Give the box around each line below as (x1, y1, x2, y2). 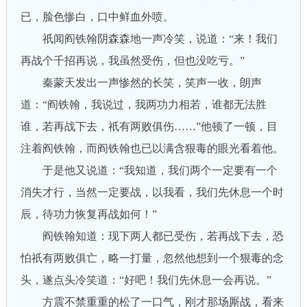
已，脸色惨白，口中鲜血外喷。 (20, 11, 174, 23)
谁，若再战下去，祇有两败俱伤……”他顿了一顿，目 (20, 121, 278, 132)
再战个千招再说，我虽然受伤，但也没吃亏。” (20, 55, 245, 66)
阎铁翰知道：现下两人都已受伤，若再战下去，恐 (20, 230, 284, 242)
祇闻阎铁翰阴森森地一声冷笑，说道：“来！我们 (20, 33, 278, 45)
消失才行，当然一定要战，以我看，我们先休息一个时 (20, 186, 284, 198)
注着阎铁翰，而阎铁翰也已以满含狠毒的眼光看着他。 (20, 143, 284, 154)
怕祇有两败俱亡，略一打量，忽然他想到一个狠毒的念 (20, 252, 284, 264)
